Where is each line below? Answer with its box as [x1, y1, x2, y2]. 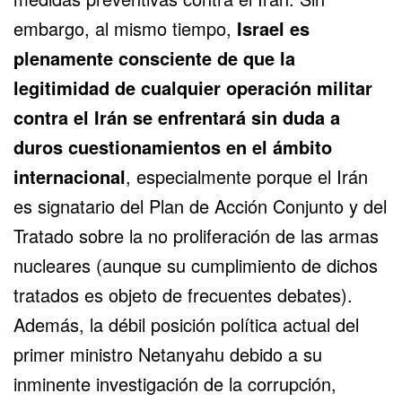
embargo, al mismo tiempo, [13, 14, 237, 41]
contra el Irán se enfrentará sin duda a [13, 103, 340, 130]
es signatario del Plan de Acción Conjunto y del [13, 192, 387, 219]
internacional [13, 162, 126, 189]
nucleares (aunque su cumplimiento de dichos [13, 251, 378, 278]
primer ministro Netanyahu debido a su [13, 340, 322, 367]
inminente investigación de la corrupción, [13, 370, 336, 397]
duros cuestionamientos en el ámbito [13, 133, 332, 160]
